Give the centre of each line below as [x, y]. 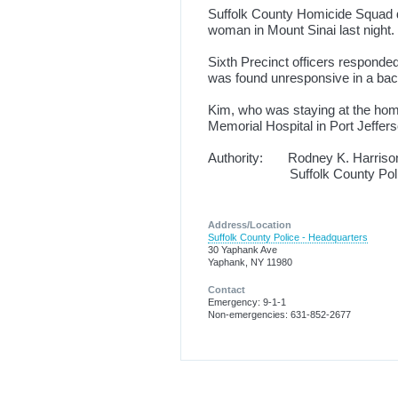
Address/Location [250, 225]
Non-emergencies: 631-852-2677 [279, 314]
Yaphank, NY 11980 [250, 263]
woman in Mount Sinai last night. [301, 30]
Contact [227, 289]
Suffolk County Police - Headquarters [288, 238]
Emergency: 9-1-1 [247, 302]
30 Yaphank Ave [243, 250]
